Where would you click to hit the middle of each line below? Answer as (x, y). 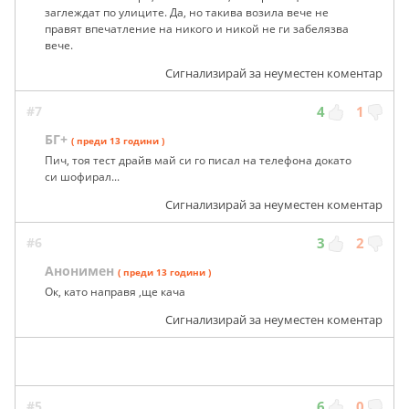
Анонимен (79, 270)
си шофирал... (82, 176)
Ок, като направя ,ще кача (115, 291)
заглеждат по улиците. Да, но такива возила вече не (187, 12)
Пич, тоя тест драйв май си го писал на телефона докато (198, 160)
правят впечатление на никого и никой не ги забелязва (197, 28)
